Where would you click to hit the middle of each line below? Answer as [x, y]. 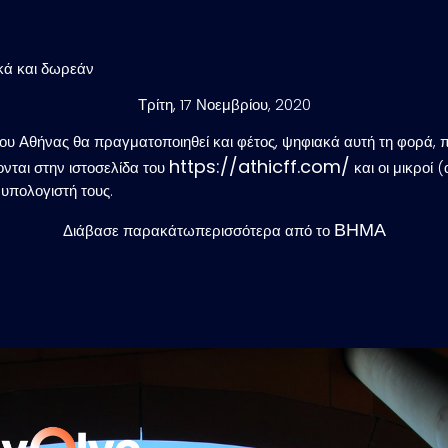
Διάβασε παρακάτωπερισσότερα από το [198, 231]
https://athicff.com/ [259, 166]
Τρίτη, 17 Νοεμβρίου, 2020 [224, 105]
